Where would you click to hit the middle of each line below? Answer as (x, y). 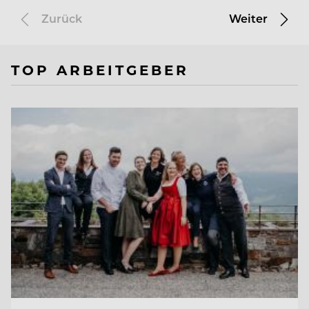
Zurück (60, 18)
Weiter (250, 18)
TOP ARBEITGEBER (100, 69)
